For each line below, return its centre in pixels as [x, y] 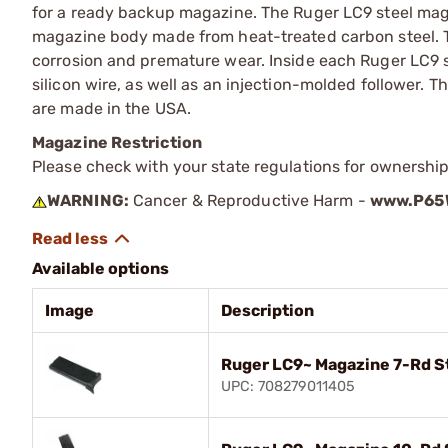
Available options [100, 268]
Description [267, 310]
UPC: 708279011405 [288, 386]
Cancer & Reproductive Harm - [249, 200]
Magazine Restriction [117, 142]
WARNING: [88, 200]
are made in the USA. [111, 108]
